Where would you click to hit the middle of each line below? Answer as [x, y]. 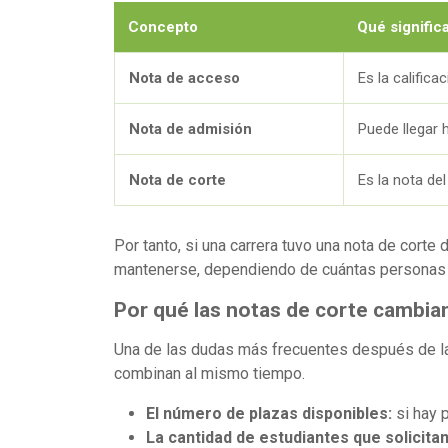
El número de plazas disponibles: [269, 413]
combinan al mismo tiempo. [209, 373]
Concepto [163, 26]
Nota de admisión [190, 128]
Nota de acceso [184, 77]
